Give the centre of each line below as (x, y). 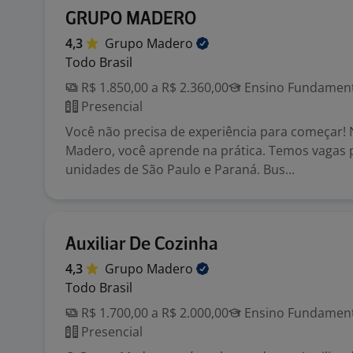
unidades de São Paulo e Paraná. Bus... (180, 169)
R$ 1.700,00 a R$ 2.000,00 (153, 313)
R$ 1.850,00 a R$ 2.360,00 (153, 87)
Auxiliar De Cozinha (142, 245)
